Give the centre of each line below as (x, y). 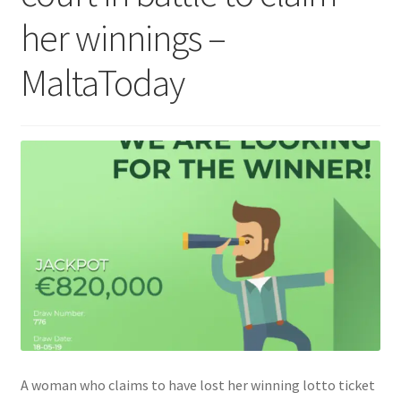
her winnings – (123, 38)
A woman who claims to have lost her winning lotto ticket (197, 385)
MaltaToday (102, 83)
